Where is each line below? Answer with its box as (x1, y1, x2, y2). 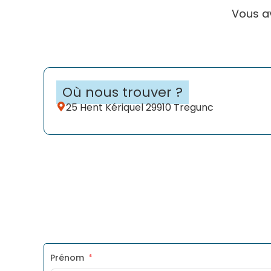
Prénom (50, 252, 84, 264)
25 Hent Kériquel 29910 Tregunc (66, 100, 214, 114)
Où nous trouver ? (62, 83, 183, 102)
